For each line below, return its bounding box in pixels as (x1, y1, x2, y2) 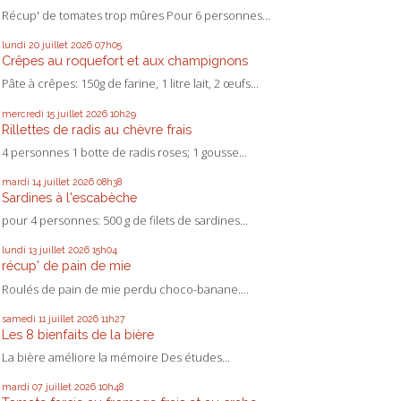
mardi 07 (2, 381, 43, 393)
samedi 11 (2, 312, 46, 324)
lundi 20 (2, 39, 39, 51)
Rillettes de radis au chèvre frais (2, 121, 192, 137)
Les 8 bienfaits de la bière (2, 326, 154, 342)
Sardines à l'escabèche (2, 190, 137, 206)
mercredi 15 (2, 107, 55, 119)
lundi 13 (2, 244, 37, 256)
